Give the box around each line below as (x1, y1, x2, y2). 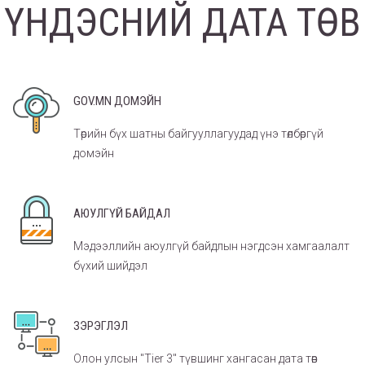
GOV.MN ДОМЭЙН (73, 93, 161, 108)
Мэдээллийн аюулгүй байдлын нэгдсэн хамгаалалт (73, 239, 350, 253)
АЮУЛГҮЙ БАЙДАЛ (73, 205, 170, 221)
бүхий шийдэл (73, 258, 147, 272)
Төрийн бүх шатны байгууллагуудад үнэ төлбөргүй (73, 126, 323, 140)
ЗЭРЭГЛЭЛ (73, 318, 128, 333)
